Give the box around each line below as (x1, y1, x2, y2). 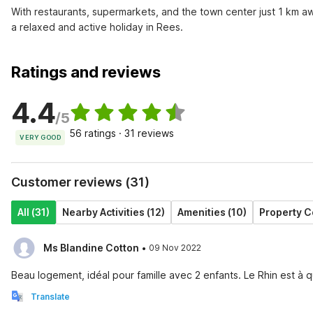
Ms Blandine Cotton (43, 242, 139, 254)
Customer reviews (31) (11, 175, 150, 189)
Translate (31, 291, 70, 302)
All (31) (17, 206, 50, 218)
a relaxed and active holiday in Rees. (11, 21, 183, 33)
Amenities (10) (177, 206, 247, 218)
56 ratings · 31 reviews (69, 127, 175, 139)
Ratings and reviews (11, 63, 161, 81)
